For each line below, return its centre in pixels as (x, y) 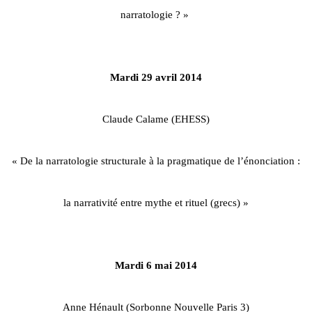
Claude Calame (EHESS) (156, 119)
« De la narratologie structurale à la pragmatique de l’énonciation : (156, 161)
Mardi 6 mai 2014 (156, 265)
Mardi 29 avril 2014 (156, 77)
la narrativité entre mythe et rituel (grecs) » (156, 202)
